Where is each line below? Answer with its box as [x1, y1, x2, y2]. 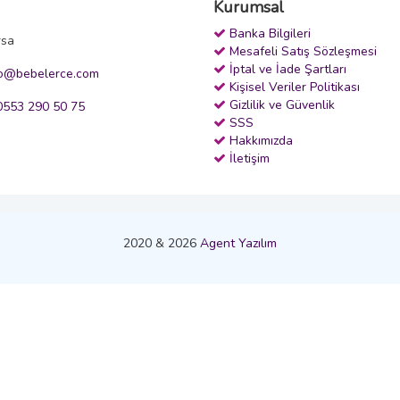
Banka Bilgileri [229, 24, 311, 42]
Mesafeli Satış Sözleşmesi [229, 42, 377, 60]
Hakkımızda [229, 131, 293, 149]
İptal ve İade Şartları [229, 60, 346, 78]
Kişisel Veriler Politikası [229, 78, 360, 96]
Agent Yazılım [200, 234, 277, 252]
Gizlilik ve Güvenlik [229, 96, 335, 113]
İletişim [229, 149, 270, 167]
